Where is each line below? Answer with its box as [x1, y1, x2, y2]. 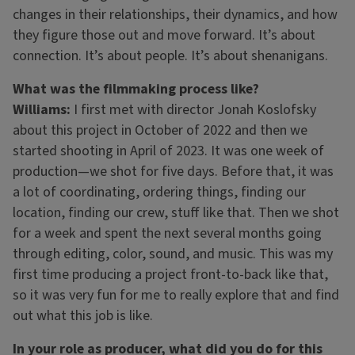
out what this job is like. [13, 306, 153, 326]
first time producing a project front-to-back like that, [13, 265, 328, 285]
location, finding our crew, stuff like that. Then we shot [13, 203, 339, 223]
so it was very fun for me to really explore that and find [13, 285, 339, 306]
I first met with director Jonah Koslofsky [71, 100, 316, 120]
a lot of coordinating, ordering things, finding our [13, 182, 306, 203]
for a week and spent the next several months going [13, 223, 322, 244]
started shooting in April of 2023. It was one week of [13, 141, 324, 162]
